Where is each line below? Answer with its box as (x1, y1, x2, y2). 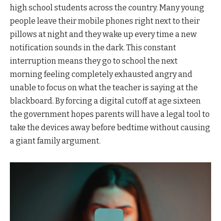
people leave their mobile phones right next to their (10, 16, 200, 26)
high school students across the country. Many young (10, 3, 204, 13)
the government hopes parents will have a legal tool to (10, 110, 210, 119)
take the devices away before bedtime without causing (10, 123, 210, 133)
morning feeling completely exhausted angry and (10, 70, 192, 79)
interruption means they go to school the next (10, 56, 178, 66)
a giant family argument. (10, 136, 101, 146)
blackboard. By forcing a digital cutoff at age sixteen (10, 96, 201, 106)
